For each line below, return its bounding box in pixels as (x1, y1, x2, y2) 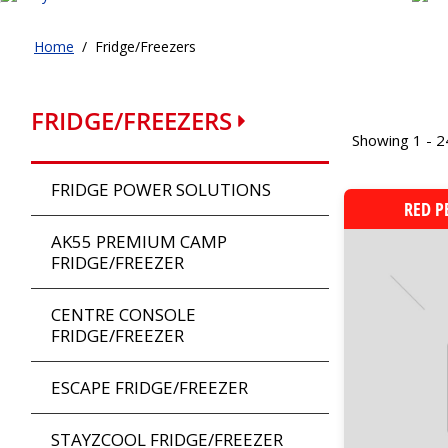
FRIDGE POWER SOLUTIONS (51, 178, 271, 202)
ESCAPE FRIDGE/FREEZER (51, 376, 248, 400)
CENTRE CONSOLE (51, 303, 196, 327)
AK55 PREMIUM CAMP (51, 230, 227, 254)
